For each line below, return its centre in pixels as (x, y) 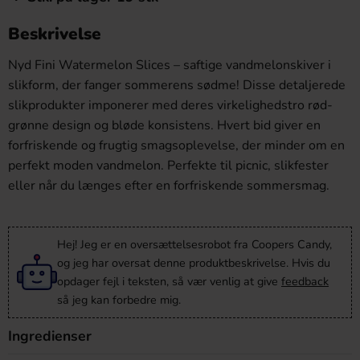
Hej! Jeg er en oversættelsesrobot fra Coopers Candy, (194, 244)
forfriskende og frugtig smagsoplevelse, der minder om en (176, 145)
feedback (305, 281)
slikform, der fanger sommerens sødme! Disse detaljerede (177, 85)
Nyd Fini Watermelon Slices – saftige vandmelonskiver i (170, 65)
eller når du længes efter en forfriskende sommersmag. (169, 186)
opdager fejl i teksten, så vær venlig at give (169, 281)
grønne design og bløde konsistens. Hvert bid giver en (164, 125)
